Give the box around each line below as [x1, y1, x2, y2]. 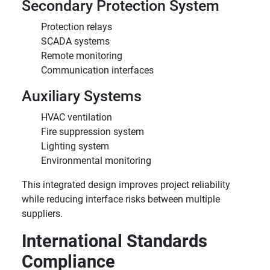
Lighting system [41, 140, 109, 152]
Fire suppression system [41, 126, 144, 137]
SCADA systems [41, 36, 110, 47]
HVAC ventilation [41, 111, 112, 123]
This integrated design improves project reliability [22, 179, 230, 190]
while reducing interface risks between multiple [22, 193, 220, 205]
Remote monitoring [41, 50, 122, 61]
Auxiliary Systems [22, 87, 142, 105]
